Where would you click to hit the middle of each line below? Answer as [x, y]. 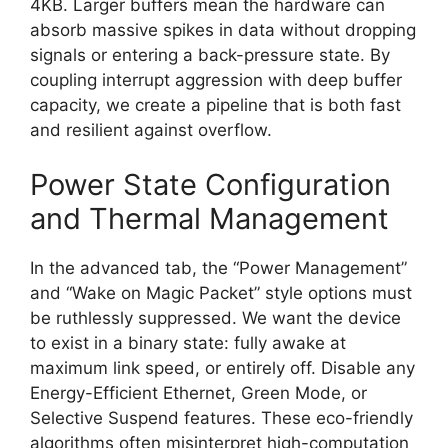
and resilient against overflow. [151, 129]
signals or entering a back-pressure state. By [210, 54]
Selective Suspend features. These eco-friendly [221, 418]
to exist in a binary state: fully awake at [188, 343]
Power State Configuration [210, 184]
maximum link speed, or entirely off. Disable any [222, 368]
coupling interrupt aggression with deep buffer [216, 79]
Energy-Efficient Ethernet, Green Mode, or [198, 393]
